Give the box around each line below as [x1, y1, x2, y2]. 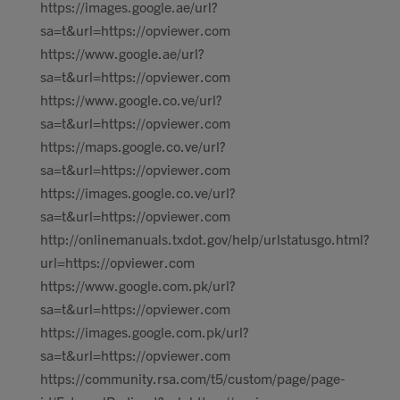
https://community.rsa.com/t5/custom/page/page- [40, 369, 345, 387]
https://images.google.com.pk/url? [40, 322, 249, 340]
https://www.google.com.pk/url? [40, 276, 236, 294]
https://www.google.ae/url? [40, 44, 204, 62]
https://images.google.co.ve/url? [40, 183, 236, 201]
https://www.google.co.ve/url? [40, 90, 222, 108]
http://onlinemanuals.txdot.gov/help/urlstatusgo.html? [40, 229, 370, 247]
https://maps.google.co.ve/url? [40, 137, 226, 154]
